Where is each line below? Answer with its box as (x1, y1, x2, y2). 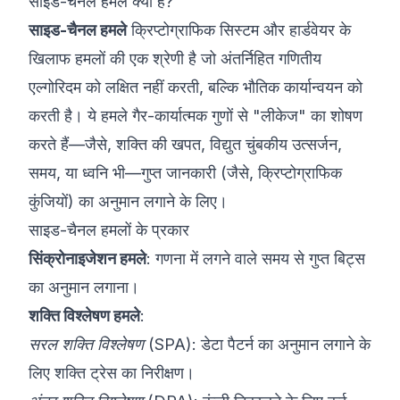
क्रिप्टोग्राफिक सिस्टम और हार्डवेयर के (127, 21, 351, 39)
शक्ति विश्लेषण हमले (29, 306, 140, 325)
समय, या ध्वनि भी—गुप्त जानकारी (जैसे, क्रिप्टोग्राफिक (29, 163, 342, 182)
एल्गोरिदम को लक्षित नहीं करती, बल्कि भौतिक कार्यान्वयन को (29, 78, 362, 96)
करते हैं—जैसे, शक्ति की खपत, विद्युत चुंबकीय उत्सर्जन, (29, 135, 342, 154)
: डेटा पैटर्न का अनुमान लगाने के (192, 335, 371, 354)
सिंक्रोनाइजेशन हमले (29, 249, 146, 268)
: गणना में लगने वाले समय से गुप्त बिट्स (146, 249, 365, 268)
